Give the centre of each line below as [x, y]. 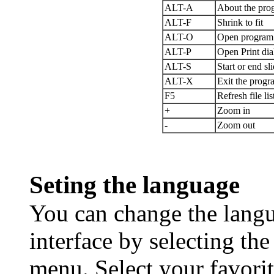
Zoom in [234, 110]
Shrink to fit [240, 22]
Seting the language [135, 185]
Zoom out [236, 125]
